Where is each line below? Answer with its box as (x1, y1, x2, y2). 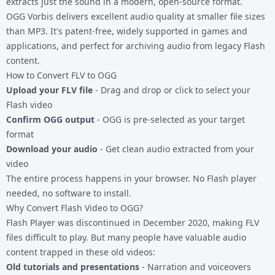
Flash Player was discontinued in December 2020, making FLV (6, 216, 259, 228)
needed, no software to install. (6, 187, 131, 199)
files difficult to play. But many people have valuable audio (6, 231, 246, 243)
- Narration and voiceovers (139, 260, 251, 273)
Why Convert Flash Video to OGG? (6, 201, 143, 214)
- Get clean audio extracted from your (98, 142, 254, 155)
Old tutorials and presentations (6, 260, 139, 273)
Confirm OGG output (6, 113, 95, 125)
